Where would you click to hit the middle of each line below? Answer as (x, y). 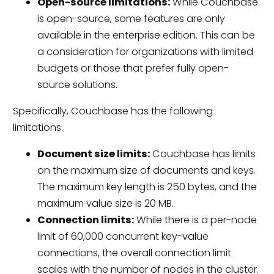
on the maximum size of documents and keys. (146, 171)
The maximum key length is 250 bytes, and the (147, 187)
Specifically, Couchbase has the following (113, 111)
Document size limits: (93, 154)
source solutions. (77, 84)
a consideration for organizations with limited (145, 51)
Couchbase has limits (202, 154)
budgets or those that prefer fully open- (133, 68)
